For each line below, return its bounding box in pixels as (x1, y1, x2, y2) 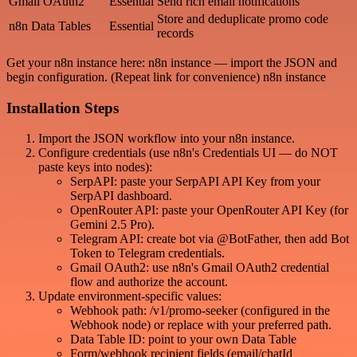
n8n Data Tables (9, 18, 91, 33)
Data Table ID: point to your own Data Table (70, 332, 296, 347)
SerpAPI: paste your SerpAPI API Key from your (70, 175, 320, 189)
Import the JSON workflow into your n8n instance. (38, 131, 295, 146)
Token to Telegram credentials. (70, 246, 225, 261)
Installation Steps (6, 99, 119, 116)
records (157, 25, 194, 40)
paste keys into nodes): (38, 160, 152, 175)
